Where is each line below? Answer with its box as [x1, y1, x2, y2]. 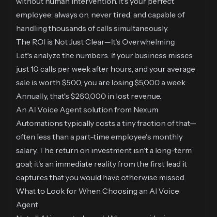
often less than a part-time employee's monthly [16, 132, 183, 142]
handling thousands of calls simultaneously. [16, 23, 169, 33]
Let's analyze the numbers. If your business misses [16, 50, 193, 61]
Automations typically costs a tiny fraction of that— [16, 118, 197, 128]
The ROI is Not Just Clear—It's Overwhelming [16, 37, 175, 47]
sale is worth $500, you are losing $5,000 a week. [16, 77, 187, 88]
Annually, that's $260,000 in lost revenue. [16, 91, 161, 101]
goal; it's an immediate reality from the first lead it [16, 159, 187, 169]
